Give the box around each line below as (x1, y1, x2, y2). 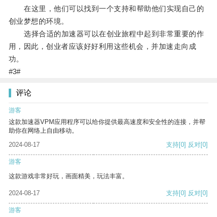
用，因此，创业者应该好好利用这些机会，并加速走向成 (8, 42, 197, 51)
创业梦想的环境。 (8, 17, 69, 26)
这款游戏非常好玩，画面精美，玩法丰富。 (9, 172, 128, 180)
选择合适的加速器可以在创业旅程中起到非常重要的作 (8, 30, 204, 38)
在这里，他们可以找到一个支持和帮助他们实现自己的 (8, 4, 204, 13)
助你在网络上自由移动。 (9, 127, 78, 135)
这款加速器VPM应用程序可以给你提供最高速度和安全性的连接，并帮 (9, 118, 205, 126)
